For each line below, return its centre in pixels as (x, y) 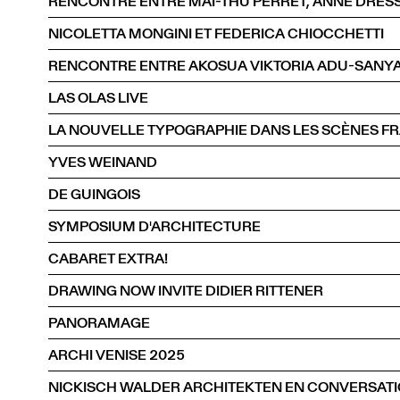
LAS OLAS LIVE (98, 97)
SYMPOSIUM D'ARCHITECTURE (154, 226)
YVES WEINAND (103, 162)
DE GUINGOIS (94, 194)
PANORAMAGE (99, 322)
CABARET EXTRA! (108, 258)
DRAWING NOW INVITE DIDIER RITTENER (186, 290)
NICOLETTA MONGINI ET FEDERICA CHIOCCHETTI (216, 33)
